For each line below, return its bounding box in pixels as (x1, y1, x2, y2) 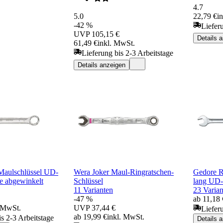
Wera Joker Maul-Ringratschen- (74, 167, 174, 176)
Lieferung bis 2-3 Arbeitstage (82, 48, 173, 57)
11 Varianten (74, 185, 113, 194)
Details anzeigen (78, 61, 125, 69)
